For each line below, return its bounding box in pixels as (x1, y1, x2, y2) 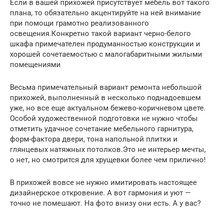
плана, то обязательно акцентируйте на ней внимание (10, 8, 201, 17)
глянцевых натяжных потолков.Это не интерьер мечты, (10, 145, 206, 154)
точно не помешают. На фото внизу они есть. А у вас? (10, 198, 201, 208)
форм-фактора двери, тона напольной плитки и (10, 134, 178, 144)
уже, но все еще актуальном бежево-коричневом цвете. (10, 103, 206, 112)
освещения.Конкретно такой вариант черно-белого (10, 29, 191, 38)
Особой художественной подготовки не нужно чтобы (10, 113, 198, 123)
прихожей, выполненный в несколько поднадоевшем (10, 93, 201, 102)
